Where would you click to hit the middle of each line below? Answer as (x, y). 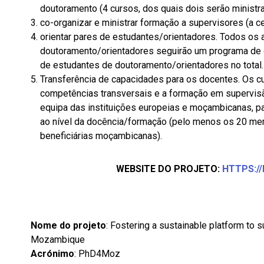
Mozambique (58, 240)
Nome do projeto (68, 225)
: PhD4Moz (97, 254)
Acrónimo (52, 254)
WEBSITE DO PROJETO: (169, 169)
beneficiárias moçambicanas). (101, 136)
